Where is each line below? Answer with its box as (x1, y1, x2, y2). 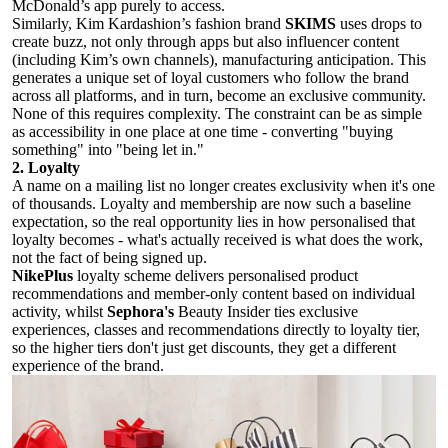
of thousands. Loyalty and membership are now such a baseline (12, 195, 411, 212)
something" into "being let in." (12, 141, 204, 158)
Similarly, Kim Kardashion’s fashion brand (12, 15, 285, 32)
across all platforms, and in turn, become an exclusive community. (12, 87, 426, 104)
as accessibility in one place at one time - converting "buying (12, 123, 393, 140)
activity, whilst (12, 303, 107, 320)
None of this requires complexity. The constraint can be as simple (12, 105, 422, 122)
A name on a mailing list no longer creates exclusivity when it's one (12, 177, 435, 194)
